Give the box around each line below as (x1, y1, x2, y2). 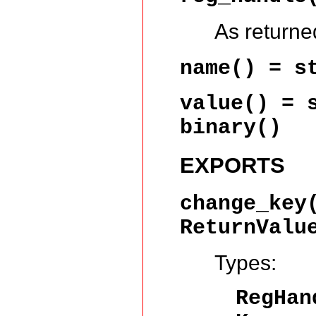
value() (180, 92, 269, 116)
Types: (214, 250, 277, 274)
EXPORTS (180, 153, 285, 178)
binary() (180, 116, 281, 140)
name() (180, 56, 256, 81)
